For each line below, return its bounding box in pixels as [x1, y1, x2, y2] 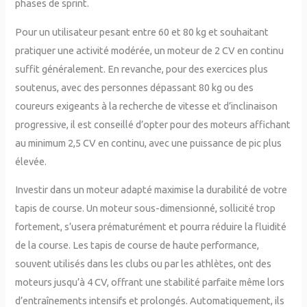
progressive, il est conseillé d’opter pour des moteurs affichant [15, 118, 291, 130]
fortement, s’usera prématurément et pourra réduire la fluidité [15, 221, 287, 233]
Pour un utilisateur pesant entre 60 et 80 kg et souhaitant [15, 25, 269, 38]
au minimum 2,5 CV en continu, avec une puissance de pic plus [15, 136, 282, 149]
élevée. [15, 155, 47, 167]
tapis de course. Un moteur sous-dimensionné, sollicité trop [15, 202, 276, 214]
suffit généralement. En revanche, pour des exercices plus [15, 62, 269, 75]
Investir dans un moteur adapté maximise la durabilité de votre [15, 184, 288, 196]
